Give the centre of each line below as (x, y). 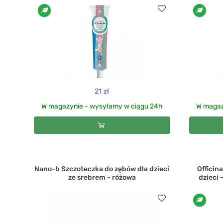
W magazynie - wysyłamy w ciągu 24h (102, 107)
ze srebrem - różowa (102, 177)
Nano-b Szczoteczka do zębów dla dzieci (102, 169)
